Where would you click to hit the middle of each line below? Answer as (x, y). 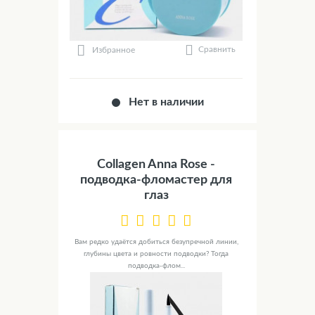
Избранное (114, 50)
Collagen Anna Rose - (156, 165)
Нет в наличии (167, 102)
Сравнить (217, 50)
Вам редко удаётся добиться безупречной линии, (156, 242)
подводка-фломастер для (156, 180)
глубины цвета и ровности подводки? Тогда (156, 254)
